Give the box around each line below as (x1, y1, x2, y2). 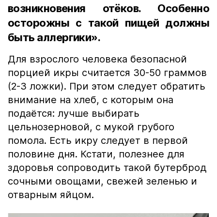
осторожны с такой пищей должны (8, 16, 209, 29)
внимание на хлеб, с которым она (8, 94, 173, 106)
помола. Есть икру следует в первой (8, 135, 188, 146)
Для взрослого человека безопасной (8, 53, 187, 65)
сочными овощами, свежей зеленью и (8, 175, 197, 187)
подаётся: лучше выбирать (8, 108, 139, 119)
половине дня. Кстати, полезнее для (8, 148, 185, 160)
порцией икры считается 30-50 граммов (8, 67, 207, 78)
